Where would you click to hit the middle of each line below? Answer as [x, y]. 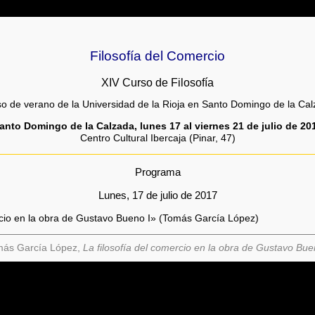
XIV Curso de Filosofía [157, 83]
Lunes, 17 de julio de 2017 [157, 195]
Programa [157, 172]
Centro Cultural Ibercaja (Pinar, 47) [157, 138]
